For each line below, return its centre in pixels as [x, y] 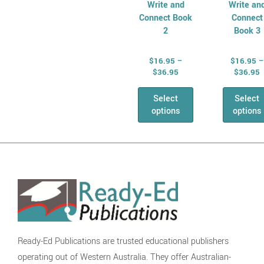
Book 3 [247, 31]
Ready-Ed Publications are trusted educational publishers [123, 241]
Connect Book [166, 18]
